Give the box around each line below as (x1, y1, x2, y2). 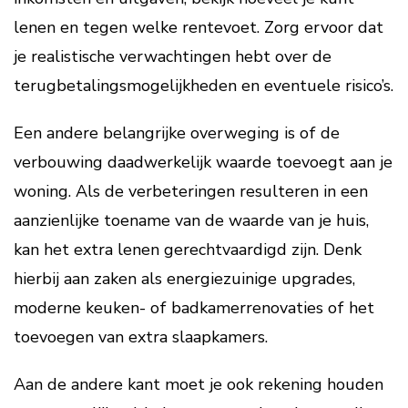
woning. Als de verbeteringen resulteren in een (14, 180, 368, 202)
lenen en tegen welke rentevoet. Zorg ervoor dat (14, 16, 383, 38)
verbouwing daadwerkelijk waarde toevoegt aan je (14, 151, 393, 173)
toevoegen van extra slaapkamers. (14, 326, 268, 348)
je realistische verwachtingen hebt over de (14, 46, 331, 67)
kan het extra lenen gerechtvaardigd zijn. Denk (14, 239, 362, 260)
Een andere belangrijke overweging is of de (14, 122, 340, 144)
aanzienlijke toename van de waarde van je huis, (14, 209, 369, 231)
